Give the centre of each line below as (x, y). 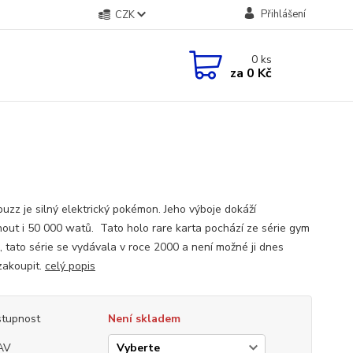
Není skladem (144, 319)
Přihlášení (283, 14)
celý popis (70, 266)
